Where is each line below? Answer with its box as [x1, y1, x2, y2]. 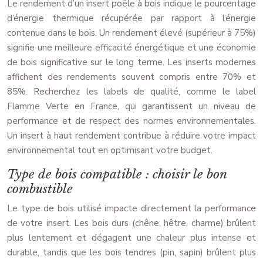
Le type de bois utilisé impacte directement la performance [7, 203, 256, 215]
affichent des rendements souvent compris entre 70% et [7, 71, 256, 83]
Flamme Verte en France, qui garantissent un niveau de [7, 100, 256, 113]
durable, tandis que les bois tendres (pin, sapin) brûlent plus [7, 247, 256, 259]
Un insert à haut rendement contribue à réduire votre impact [7, 130, 256, 142]
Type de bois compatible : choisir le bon [7, 167, 227, 183]
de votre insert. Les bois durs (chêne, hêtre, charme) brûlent [7, 217, 256, 230]
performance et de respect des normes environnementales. [7, 115, 256, 127]
